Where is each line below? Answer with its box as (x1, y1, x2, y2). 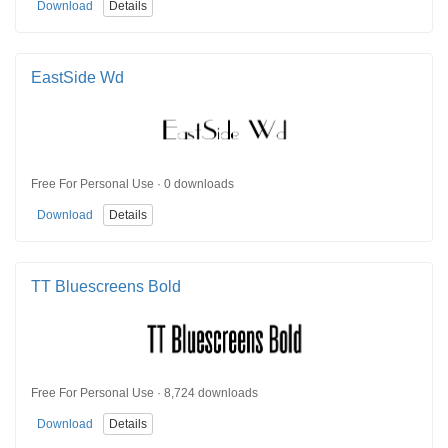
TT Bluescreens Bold (31, 277, 181, 295)
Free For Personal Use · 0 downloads (31, 177, 234, 192)
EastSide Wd (31, 68, 124, 86)
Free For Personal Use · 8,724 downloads (31, 386, 258, 401)
